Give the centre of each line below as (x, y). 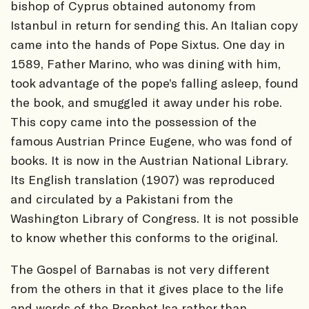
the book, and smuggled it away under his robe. (146, 102)
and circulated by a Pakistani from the (122, 198)
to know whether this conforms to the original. (144, 237)
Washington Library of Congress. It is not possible (154, 218)
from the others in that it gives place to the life (147, 288)
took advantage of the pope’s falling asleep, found (154, 82)
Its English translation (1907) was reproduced (143, 179)
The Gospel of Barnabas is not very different (140, 269)
